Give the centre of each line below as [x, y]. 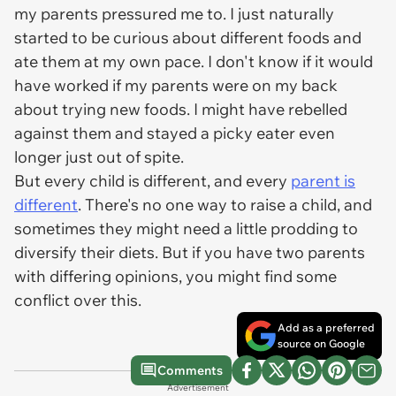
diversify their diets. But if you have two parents [190, 252]
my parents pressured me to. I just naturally [174, 14]
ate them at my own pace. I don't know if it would [194, 61]
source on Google [321, 343]
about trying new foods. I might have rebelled [181, 109]
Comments [190, 370]
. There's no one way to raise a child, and [225, 205]
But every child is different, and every [152, 181]
